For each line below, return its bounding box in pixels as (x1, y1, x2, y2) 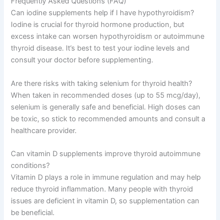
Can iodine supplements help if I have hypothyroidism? (11, 8, 194, 18)
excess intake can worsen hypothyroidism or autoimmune (11, 32, 205, 41)
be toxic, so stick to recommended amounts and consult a (11, 114, 206, 123)
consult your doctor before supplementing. (11, 55, 154, 65)
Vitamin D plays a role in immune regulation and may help (11, 173, 201, 182)
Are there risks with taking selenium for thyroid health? (11, 79, 192, 88)
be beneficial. (11, 208, 55, 218)
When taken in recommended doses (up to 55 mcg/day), (11, 90, 201, 100)
